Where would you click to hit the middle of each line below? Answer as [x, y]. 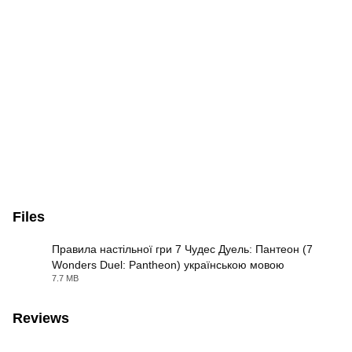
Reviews [41, 319]
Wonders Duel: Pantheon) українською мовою [168, 265]
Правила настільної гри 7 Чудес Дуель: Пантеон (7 [182, 249]
